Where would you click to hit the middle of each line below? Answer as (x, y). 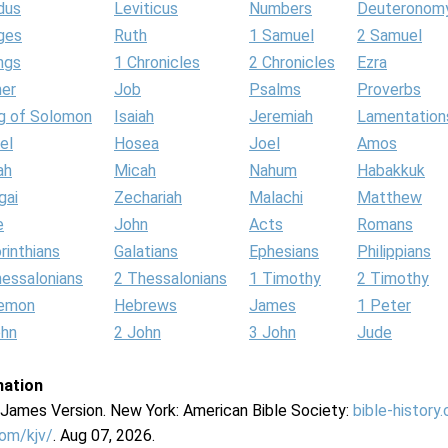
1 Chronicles (157, 62)
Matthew (389, 197)
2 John (137, 332)
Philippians (394, 251)
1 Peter (384, 305)
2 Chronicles (292, 62)
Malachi (276, 197)
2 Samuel (389, 35)
